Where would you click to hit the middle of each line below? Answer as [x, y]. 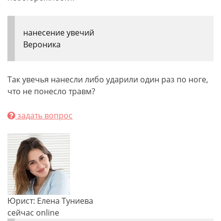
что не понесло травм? [51, 91]
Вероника [42, 44]
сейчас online [33, 213]
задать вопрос [44, 115]
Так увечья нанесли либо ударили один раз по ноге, [108, 79]
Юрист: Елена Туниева [50, 201]
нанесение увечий [59, 33]
